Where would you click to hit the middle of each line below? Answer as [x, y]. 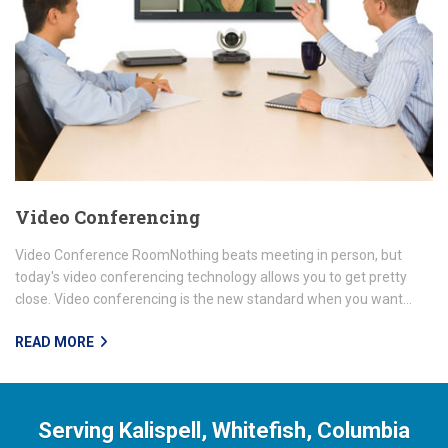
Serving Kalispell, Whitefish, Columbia [224, 430]
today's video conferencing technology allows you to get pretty [211, 276]
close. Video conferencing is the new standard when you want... [213, 298]
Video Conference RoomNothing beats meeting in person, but [208, 254]
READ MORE [54, 341]
